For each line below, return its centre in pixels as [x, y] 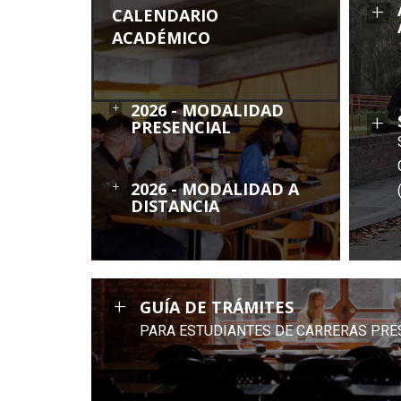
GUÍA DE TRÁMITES [217, 307]
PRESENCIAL [181, 127]
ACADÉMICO [161, 38]
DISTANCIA [175, 206]
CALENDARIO [165, 15]
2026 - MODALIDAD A [215, 189]
